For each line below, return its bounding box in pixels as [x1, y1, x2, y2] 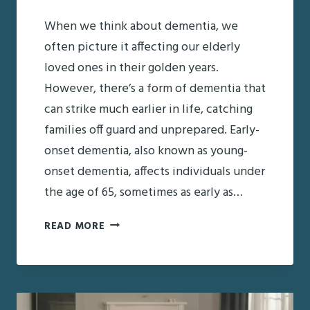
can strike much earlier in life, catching [44, 99, 253, 120]
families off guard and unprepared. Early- [44, 120, 259, 140]
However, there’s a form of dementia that [44, 78, 266, 99]
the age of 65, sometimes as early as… [44, 182, 243, 203]
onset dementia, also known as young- [44, 140, 248, 161]
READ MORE [44, 218, 105, 235]
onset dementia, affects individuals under [44, 161, 265, 182]
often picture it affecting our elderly [44, 37, 240, 57]
